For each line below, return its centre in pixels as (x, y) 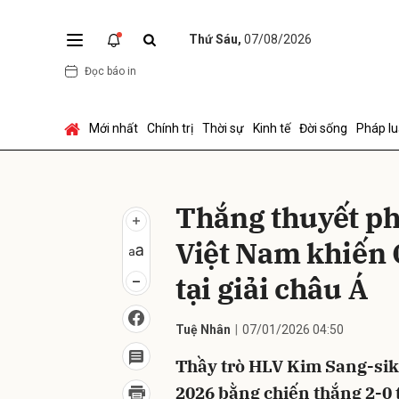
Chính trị (170, 128)
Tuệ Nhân (203, 330)
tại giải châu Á (272, 289)
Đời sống (323, 128)
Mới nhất (114, 128)
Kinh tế (272, 128)
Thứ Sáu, (216, 39)
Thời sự (223, 128)
